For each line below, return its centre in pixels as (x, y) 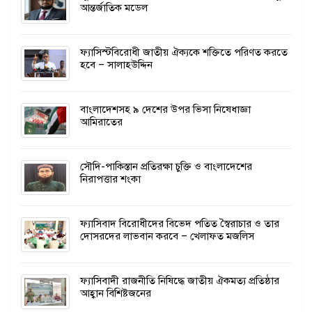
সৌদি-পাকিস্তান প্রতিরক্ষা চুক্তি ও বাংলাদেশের (166, 167)
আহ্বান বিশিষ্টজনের (116, 294)
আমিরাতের (101, 122)
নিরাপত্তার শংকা (110, 179)
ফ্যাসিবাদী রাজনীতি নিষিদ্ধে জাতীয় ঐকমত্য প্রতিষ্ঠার (180, 281)
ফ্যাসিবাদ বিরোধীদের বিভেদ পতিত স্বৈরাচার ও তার (180, 224)
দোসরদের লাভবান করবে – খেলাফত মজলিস (167, 236)
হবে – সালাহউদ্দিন (116, 65)
